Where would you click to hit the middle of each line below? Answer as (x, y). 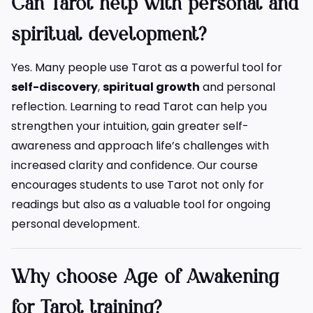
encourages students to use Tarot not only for (138, 185)
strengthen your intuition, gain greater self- (130, 126)
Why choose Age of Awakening (145, 278)
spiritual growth (151, 87)
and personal (238, 87)
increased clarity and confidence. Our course (134, 166)
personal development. (75, 224)
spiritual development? (109, 36)
